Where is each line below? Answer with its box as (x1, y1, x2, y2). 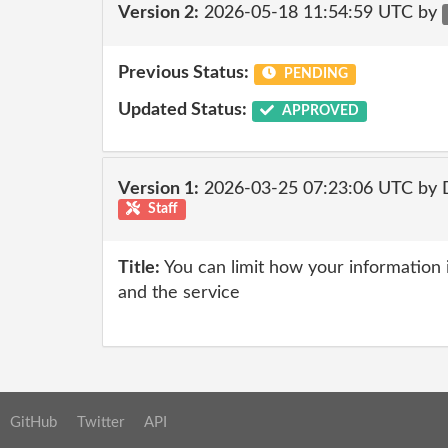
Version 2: (118, 4, 199, 22)
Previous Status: (118, 63, 249, 82)
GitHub (10, 414, 57, 430)
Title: (118, 258, 160, 277)
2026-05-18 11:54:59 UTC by (199, 4, 442, 22)
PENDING (280, 66, 348, 81)
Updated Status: (118, 101, 247, 119)
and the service (118, 283, 240, 302)
